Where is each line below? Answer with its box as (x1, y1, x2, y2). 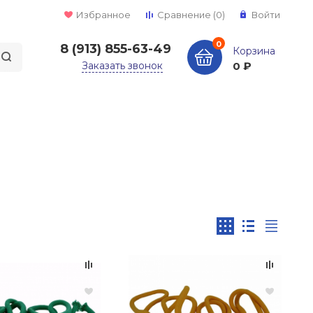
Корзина (232, 45, 275, 57)
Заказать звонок (81, 59, 163, 72)
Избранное (76, 9, 131, 20)
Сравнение (157, 9, 211, 20)
